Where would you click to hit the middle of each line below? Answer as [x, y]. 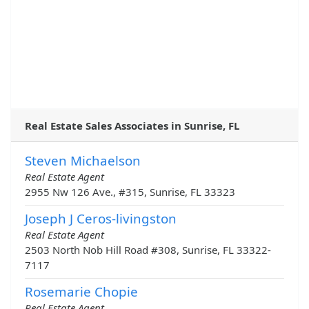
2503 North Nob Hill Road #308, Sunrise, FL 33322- [148, 250]
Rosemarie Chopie [81, 292]
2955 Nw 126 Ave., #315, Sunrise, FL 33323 [130, 192]
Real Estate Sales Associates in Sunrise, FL [132, 126]
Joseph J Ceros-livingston [101, 219]
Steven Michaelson [83, 161]
